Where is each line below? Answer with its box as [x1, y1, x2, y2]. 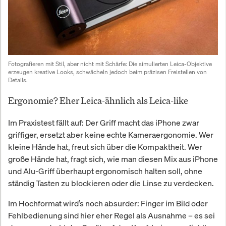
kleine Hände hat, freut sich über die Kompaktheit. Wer [8, 141, 202, 152]
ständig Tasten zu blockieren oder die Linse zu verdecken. [8, 177, 214, 189]
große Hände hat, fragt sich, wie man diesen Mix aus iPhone [8, 153, 218, 164]
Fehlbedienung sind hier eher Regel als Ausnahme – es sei [8, 209, 215, 221]
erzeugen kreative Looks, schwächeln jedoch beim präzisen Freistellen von [8, 68, 207, 76]
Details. [8, 76, 28, 84]
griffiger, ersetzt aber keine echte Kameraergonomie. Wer [8, 129, 213, 140]
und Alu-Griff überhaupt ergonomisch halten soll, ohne [8, 165, 202, 177]
